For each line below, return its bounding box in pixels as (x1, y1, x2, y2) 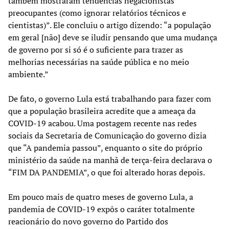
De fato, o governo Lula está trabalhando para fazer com (8, 93, 211, 104)
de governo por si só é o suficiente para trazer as (8, 43, 183, 55)
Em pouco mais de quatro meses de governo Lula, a (8, 191, 193, 202)
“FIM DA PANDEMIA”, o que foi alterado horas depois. (8, 166, 205, 178)
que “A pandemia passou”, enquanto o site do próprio (8, 142, 202, 153)
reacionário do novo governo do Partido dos (8, 215, 168, 227)
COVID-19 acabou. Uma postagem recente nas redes (8, 117, 197, 129)
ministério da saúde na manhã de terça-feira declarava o (8, 154, 212, 166)
